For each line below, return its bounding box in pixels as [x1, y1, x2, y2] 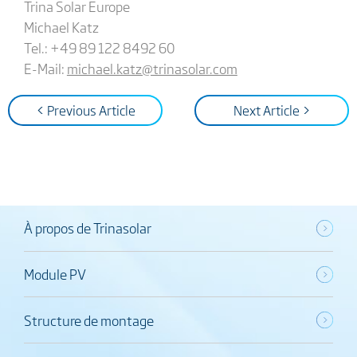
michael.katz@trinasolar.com [66, 58, 237, 78]
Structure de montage [23, 309, 154, 330]
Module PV [23, 264, 86, 284]
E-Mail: [23, 58, 67, 78]
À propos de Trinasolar [23, 218, 151, 238]
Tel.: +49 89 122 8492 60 [23, 37, 175, 57]
